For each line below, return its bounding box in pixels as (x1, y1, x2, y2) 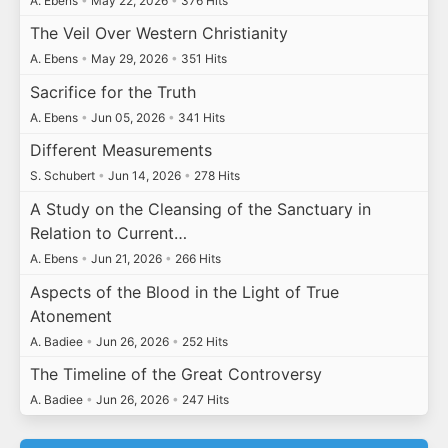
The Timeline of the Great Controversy (29, 364, 322, 385)
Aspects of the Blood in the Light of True (29, 281, 339, 302)
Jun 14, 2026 (104, 168, 184, 184)
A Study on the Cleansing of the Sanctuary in (29, 199, 371, 220)
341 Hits (174, 109, 225, 125)
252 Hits (178, 333, 228, 349)
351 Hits (177, 51, 227, 67)
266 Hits (171, 251, 221, 267)
